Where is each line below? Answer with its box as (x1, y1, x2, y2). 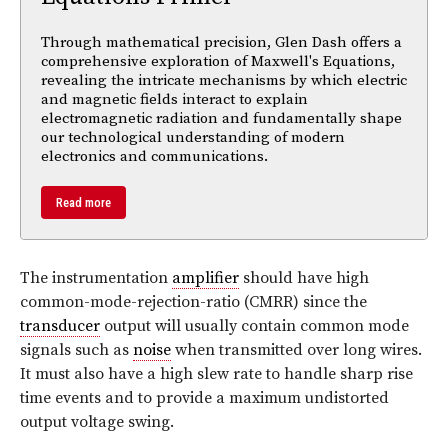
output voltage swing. (20, 411, 174, 432)
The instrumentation (20, 267, 172, 288)
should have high (239, 267, 369, 288)
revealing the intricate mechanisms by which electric (41, 70, 407, 90)
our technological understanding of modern (41, 127, 345, 147)
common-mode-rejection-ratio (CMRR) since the (20, 291, 367, 312)
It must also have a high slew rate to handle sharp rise (20, 363, 413, 384)
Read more (56, 194, 111, 210)
